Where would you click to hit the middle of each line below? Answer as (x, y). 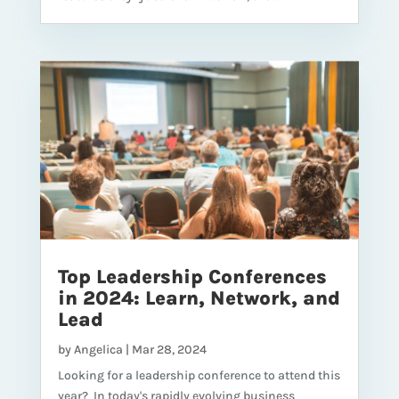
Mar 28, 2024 (169, 349)
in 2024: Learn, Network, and (199, 298)
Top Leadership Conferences (192, 277)
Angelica (98, 349)
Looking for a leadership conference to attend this (199, 375)
